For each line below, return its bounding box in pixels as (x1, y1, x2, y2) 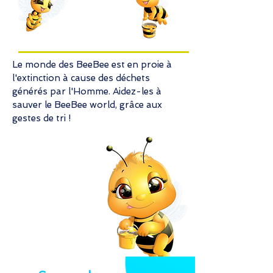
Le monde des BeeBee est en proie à (12, 59, 172, 70)
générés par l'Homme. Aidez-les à (12, 86, 161, 97)
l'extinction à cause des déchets (12, 73, 150, 83)
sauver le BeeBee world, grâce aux (12, 99, 162, 110)
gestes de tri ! (12, 113, 71, 124)
